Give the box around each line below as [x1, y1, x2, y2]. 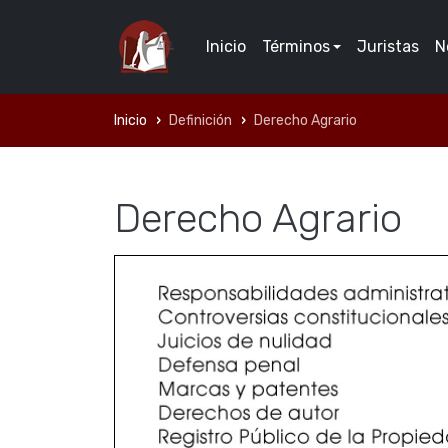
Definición [169, 112, 232, 129]
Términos [262, 37, 330, 56]
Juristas [357, 37, 420, 56]
